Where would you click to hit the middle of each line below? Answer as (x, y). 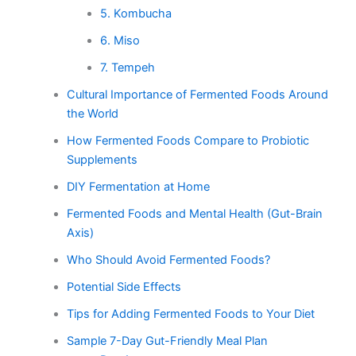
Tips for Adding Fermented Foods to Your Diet (190, 313)
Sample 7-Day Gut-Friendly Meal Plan (167, 341)
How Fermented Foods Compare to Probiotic (188, 140)
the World (92, 113)
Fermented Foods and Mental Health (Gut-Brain (194, 213)
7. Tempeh (127, 67)
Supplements (102, 159)
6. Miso (120, 40)
